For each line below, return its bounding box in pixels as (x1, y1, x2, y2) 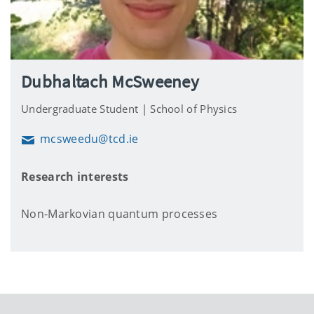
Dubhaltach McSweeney (21, 69, 199, 93)
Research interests (21, 168, 129, 184)
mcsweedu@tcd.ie (40, 130, 139, 146)
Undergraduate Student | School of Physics (21, 101, 238, 116)
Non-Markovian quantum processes (21, 205, 218, 221)
